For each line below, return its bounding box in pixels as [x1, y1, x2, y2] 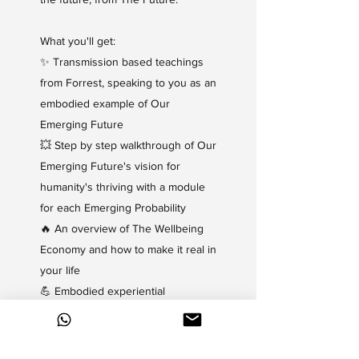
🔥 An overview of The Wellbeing [40, 222, 204, 235]
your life [40, 264, 80, 276]
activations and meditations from [40, 305, 200, 318]
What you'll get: [40, 34, 115, 47]
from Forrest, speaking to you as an [40, 76, 216, 89]
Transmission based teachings [53, 55, 204, 68]
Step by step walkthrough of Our [54, 139, 216, 151]
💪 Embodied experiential [40, 284, 165, 297]
